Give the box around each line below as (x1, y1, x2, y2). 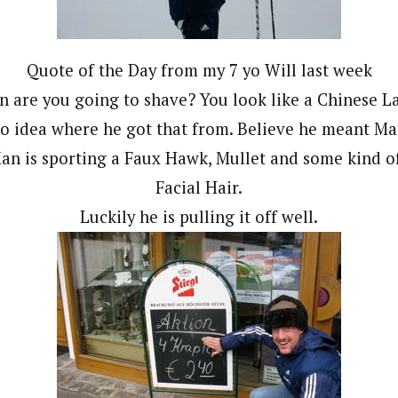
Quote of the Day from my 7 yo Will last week (26, 59, 372, 81)
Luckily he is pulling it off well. (80, 205, 318, 227)
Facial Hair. (155, 176, 243, 198)
